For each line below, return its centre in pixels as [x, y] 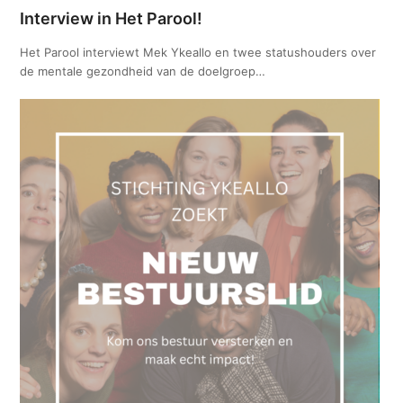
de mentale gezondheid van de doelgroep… [143, 71]
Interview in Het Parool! [112, 18]
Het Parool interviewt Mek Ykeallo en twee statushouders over [198, 52]
